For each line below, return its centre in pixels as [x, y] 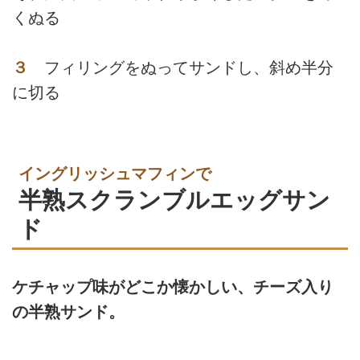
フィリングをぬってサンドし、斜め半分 [181, 68]
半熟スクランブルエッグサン [174, 199]
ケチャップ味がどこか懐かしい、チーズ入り [173, 287]
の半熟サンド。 [68, 312]
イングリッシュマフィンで [115, 173]
